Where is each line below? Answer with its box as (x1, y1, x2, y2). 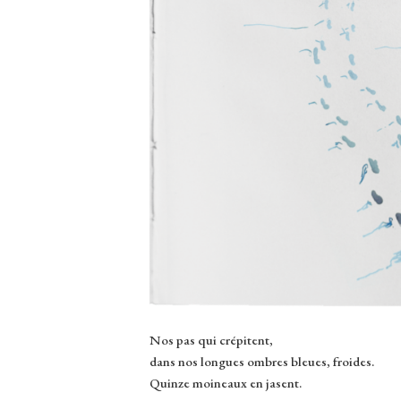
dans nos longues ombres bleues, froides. (149, 352, 374, 370)
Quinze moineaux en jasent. (149, 373, 302, 391)
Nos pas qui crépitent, (149, 330, 273, 348)
